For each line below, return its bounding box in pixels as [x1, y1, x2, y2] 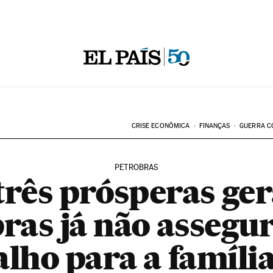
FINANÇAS [199, 122, 230, 130]
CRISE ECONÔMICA [131, 122, 190, 130]
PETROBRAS [114, 163, 158, 172]
